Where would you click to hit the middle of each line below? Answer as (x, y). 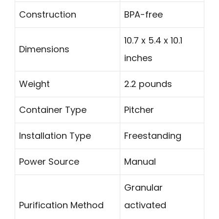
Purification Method (61, 205)
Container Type (53, 110)
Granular (143, 188)
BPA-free (143, 15)
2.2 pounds (148, 84)
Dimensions (44, 49)
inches (138, 58)
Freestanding (153, 136)
